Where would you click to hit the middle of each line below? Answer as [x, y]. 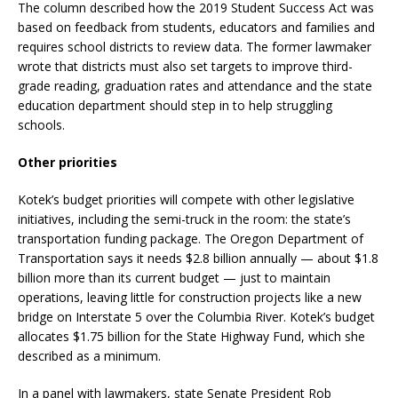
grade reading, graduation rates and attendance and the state [195, 86]
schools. [43, 125]
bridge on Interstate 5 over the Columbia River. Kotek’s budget [196, 317]
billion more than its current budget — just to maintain [174, 278]
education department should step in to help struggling [175, 105]
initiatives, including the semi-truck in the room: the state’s [184, 219]
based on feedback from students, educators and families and [196, 27]
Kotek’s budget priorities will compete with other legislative [186, 199]
